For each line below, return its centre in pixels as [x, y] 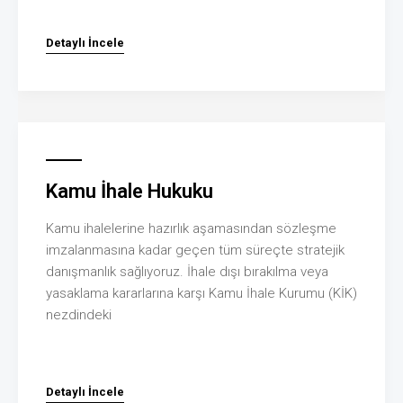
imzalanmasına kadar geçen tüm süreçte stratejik [195, 250]
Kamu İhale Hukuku [130, 191]
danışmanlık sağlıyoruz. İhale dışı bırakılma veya [187, 271]
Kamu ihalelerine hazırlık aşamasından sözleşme [191, 228]
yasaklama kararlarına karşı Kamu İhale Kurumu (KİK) [201, 293]
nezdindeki [79, 314]
